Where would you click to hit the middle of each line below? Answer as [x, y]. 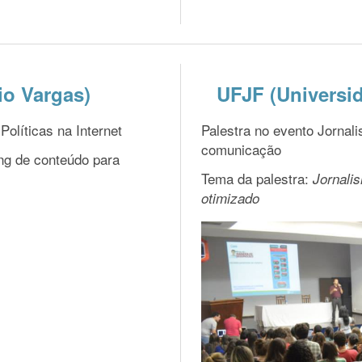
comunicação [241, 149]
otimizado [230, 198]
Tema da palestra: [257, 179]
